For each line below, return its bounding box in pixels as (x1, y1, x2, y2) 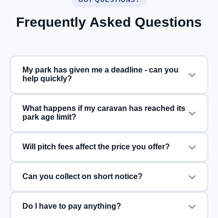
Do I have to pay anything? (22, 202, 121, 210)
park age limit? (22, 113, 76, 121)
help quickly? (22, 74, 72, 83)
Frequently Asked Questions (16, 14, 202, 30)
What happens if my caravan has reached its (22, 104, 185, 112)
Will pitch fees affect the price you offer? (22, 143, 170, 151)
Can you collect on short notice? (22, 172, 143, 181)
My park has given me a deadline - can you (22, 66, 145, 74)
